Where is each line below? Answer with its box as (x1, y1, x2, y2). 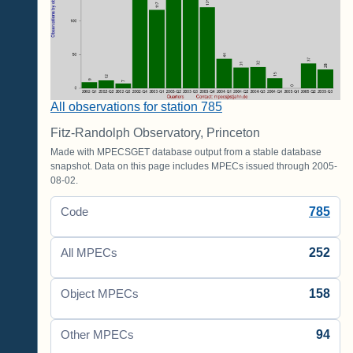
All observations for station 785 (50, 100, 222, 114)
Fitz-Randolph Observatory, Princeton (50, 126, 260, 140)
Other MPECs (61, 329, 134, 342)
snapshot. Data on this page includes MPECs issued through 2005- (50, 161, 337, 173)
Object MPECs (61, 288, 139, 301)
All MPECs (61, 247, 117, 260)
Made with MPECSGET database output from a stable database (50, 147, 321, 158)
